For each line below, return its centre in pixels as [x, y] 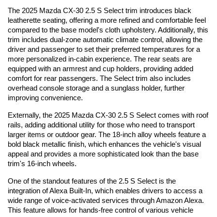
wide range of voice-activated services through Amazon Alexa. [106, 201]
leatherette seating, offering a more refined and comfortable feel [107, 21]
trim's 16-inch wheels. [42, 164]
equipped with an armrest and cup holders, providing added [101, 69]
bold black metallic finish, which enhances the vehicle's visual [104, 145]
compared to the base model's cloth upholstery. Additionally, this [108, 30]
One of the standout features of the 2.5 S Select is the [92, 181]
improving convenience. [45, 98]
